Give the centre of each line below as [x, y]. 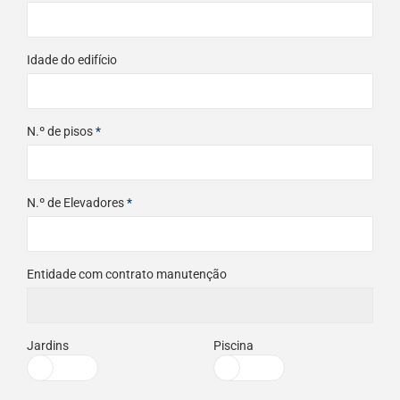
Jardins [48, 346]
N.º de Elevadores [77, 203]
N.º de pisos [61, 132]
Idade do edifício [72, 60]
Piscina [233, 346]
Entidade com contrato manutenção [127, 275]
